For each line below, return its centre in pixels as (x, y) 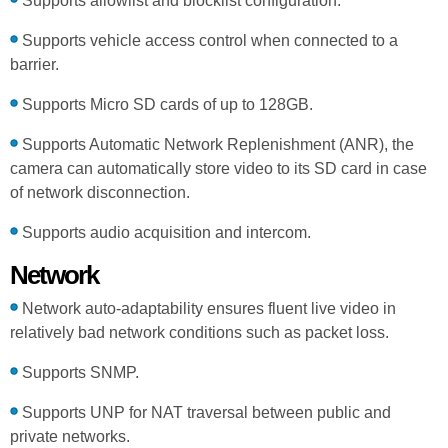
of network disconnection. (100, 192)
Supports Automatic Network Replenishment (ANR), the (216, 144)
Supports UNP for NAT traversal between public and (204, 412)
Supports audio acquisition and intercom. (164, 232)
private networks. (70, 436)
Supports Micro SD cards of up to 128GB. (165, 104)
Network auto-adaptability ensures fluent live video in (207, 308)
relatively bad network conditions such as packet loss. (199, 332)
